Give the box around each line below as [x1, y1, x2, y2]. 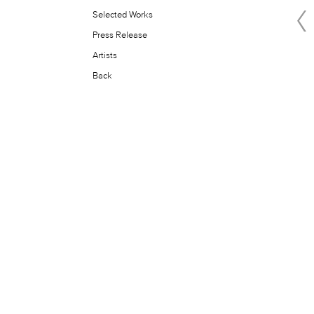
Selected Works [93, 8, 153, 20]
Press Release [93, 29, 147, 40]
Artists [93, 49, 117, 60]
